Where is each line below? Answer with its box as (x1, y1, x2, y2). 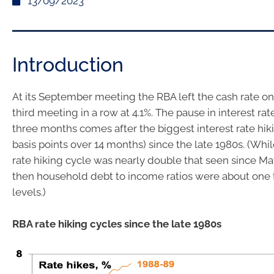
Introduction (12, 53, 124, 76)
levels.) (12, 186, 46, 198)
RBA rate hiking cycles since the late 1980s (12, 217, 221, 230)
